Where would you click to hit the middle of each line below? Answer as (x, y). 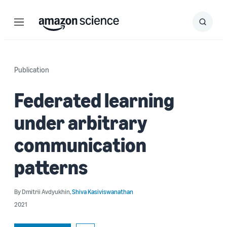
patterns (51, 167)
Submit (212, 25)
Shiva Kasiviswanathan (103, 192)
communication (80, 144)
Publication (32, 69)
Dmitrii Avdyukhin (46, 192)
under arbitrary (81, 122)
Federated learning (94, 100)
